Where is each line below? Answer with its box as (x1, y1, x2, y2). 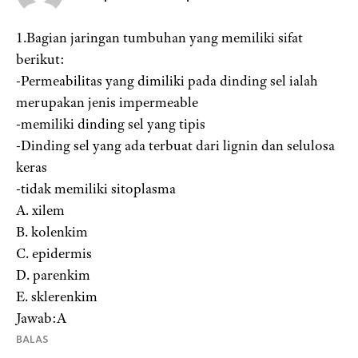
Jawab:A (16, 309, 66, 328)
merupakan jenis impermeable (16, 93, 198, 112)
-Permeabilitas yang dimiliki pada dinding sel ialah (16, 72, 318, 90)
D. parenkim (16, 266, 90, 284)
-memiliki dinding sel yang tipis (16, 115, 205, 133)
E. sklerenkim (16, 288, 97, 306)
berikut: (16, 50, 65, 69)
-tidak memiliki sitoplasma (16, 180, 176, 198)
